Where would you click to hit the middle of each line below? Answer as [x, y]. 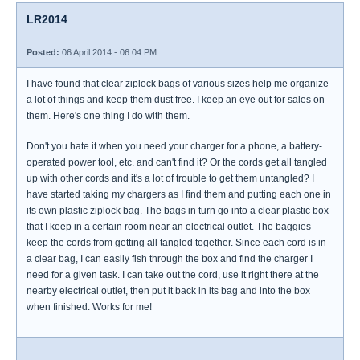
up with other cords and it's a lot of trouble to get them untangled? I [170, 178]
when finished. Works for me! [89, 307]
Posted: [43, 52]
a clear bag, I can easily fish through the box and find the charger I [170, 259]
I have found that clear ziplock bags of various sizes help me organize [178, 84]
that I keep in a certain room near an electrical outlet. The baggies [169, 227]
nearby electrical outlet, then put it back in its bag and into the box [168, 291]
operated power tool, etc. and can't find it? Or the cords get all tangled [177, 162]
